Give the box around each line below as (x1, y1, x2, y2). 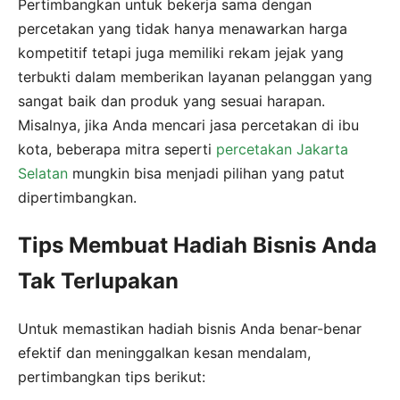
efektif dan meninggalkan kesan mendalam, (18, 343, 311, 362)
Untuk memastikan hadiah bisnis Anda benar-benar (18, 319, 362, 337)
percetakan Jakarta (216, 139, 348, 158)
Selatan (18, 163, 68, 182)
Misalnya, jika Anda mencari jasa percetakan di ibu (18, 115, 359, 134)
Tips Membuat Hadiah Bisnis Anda (18, 231, 377, 258)
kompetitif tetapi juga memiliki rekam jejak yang (18, 43, 344, 62)
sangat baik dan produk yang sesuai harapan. (18, 91, 325, 110)
